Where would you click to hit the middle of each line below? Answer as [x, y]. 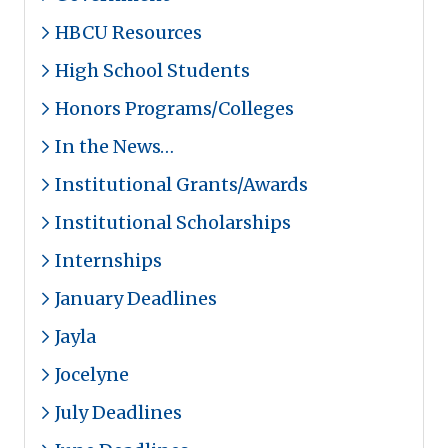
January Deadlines [136, 298]
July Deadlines [118, 412]
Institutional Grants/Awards [181, 184]
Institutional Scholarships [173, 222]
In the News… [114, 146]
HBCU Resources [128, 32]
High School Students [152, 70]
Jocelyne [92, 374]
